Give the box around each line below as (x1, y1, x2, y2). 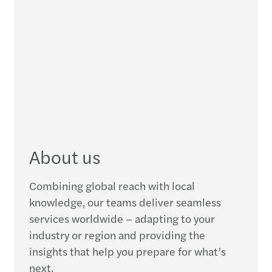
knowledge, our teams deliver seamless (29, 194, 221, 209)
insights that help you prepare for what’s (29, 243, 226, 259)
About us (29, 143, 101, 169)
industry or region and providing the (29, 226, 205, 242)
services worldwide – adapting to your (29, 210, 215, 226)
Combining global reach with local (29, 177, 195, 193)
